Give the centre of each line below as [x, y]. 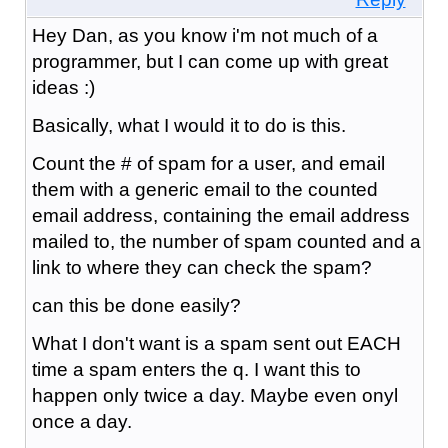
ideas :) [63, 87]
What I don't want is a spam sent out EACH [216, 343]
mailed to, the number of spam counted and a [226, 241]
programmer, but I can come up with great [209, 61]
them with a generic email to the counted [204, 189]
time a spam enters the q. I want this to [196, 369]
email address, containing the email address [220, 215]
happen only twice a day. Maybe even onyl [214, 395]
